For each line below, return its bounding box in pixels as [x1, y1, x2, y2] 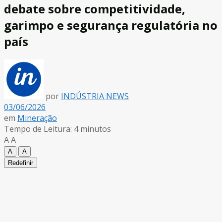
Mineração [17, 112, 57, 123]
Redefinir [8, 159, 33, 166]
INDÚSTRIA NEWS [61, 90, 129, 102]
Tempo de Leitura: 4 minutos [4, 123, 111, 134]
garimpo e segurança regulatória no [4, 16, 218, 33]
